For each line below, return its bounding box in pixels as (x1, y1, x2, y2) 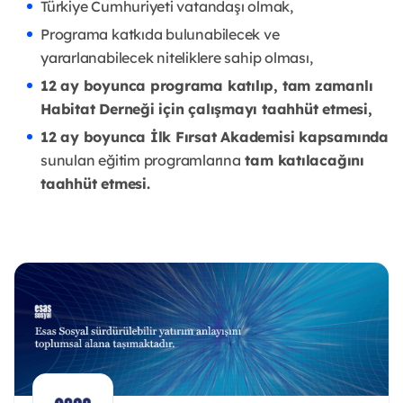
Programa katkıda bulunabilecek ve (40, 25, 280, 44)
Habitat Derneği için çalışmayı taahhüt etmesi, (40, 100, 372, 119)
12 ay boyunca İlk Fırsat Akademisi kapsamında (40, 128, 389, 147)
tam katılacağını (240, 151, 364, 170)
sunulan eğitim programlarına (40, 151, 241, 170)
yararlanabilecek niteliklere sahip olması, (40, 49, 313, 67)
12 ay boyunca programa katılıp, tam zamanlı (40, 76, 373, 95)
